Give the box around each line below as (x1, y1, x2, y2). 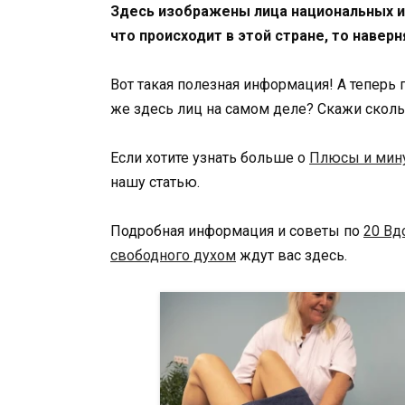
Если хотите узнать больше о (110, 149, 309, 167)
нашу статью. (110, 174, 200, 192)
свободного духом (110, 247, 236, 265)
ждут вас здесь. (236, 247, 347, 265)
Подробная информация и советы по (110, 222, 363, 240)
